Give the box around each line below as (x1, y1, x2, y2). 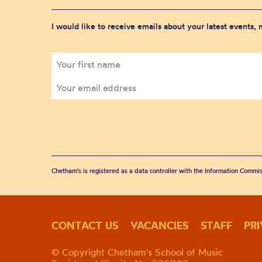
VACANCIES (130, 219, 189, 232)
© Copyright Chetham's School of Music (51, 246, 223, 258)
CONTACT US (51, 219, 119, 232)
